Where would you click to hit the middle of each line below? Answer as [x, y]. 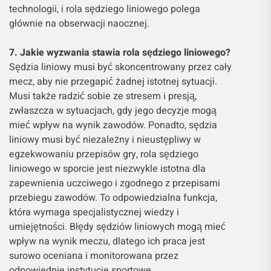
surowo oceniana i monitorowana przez [94, 256]
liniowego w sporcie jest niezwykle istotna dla [107, 168]
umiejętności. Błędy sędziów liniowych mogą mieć [117, 227]
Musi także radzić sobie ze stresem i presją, [103, 96]
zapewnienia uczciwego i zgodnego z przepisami [115, 183]
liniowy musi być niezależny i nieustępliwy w [105, 139]
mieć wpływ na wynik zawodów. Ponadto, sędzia [113, 125]
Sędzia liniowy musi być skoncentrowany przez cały [120, 67]
